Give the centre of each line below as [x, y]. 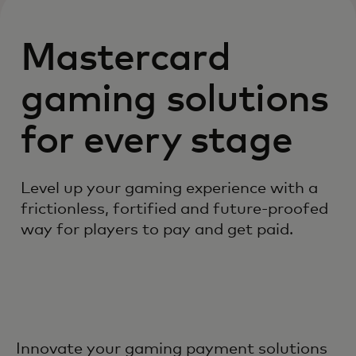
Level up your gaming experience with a [169, 189]
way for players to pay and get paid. [157, 230]
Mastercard [126, 59]
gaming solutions [174, 101]
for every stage [157, 142]
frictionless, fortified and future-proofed [174, 209]
